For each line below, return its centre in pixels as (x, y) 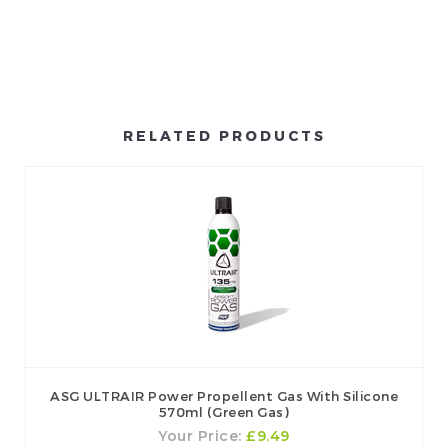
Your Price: (202, 435)
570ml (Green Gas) (224, 411)
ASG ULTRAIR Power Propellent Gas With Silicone (224, 395)
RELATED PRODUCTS (224, 135)
